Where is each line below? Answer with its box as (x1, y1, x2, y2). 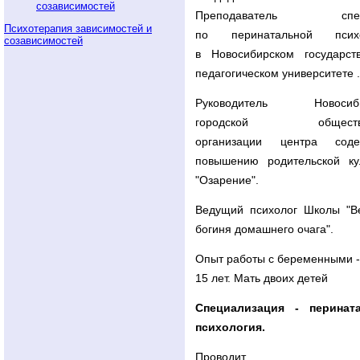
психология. (195, 321, 265, 333)
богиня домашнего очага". (195, 223, 333, 235)
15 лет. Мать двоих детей (195, 272, 328, 284)
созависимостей (4, 35, 83, 47)
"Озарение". (195, 174, 259, 186)
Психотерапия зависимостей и (4, 22, 152, 35)
